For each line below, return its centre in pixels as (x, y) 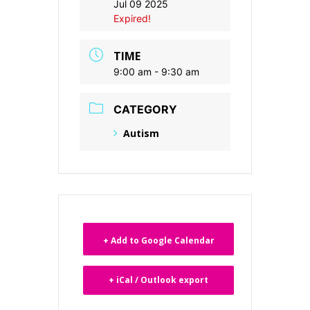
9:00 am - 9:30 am (156, 72)
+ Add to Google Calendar (158, 240)
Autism (141, 133)
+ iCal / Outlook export (158, 280)
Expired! (132, 18)
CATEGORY (145, 109)
